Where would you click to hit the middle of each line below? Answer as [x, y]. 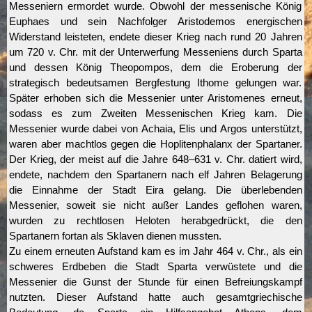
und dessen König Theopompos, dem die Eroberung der [156, 68]
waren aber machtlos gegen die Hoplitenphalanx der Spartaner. [156, 144]
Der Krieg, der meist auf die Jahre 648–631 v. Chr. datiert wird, [156, 159]
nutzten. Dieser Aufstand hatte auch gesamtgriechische [156, 297]
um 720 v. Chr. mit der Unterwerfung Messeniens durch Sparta [156, 52]
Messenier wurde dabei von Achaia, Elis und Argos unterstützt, [156, 129]
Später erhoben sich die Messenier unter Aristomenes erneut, [156, 98]
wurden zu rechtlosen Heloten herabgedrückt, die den [156, 221]
